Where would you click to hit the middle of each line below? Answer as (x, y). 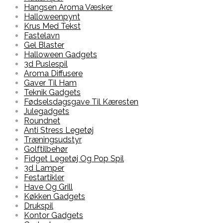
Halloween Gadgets (60, 55)
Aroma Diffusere (53, 74)
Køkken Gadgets (55, 197)
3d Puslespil (46, 64)
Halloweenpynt (52, 17)
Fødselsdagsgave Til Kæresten (81, 102)
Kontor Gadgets (54, 216)
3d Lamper (44, 168)
